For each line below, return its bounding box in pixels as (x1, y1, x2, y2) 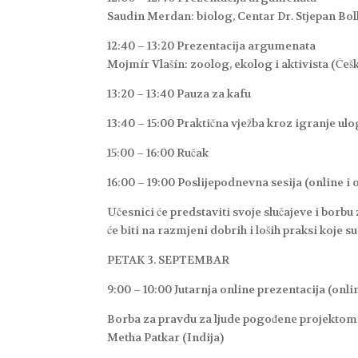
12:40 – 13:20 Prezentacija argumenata (107, 38, 316, 54)
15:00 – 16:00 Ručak (107, 145, 209, 161)
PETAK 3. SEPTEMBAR (107, 253, 230, 268)
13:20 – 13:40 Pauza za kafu (107, 86, 252, 101)
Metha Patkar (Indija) (107, 330, 225, 345)
